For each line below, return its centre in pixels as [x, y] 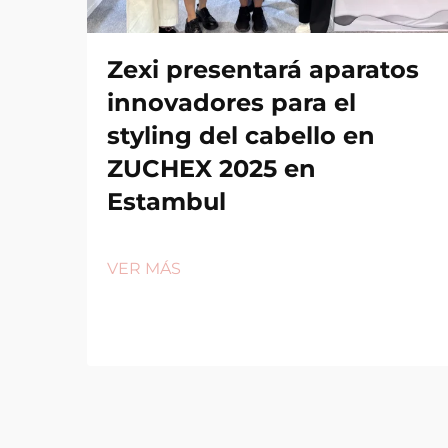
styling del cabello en [241, 135]
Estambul [166, 201]
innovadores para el [231, 102]
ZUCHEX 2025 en [211, 168]
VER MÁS [144, 268]
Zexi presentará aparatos [263, 69]
